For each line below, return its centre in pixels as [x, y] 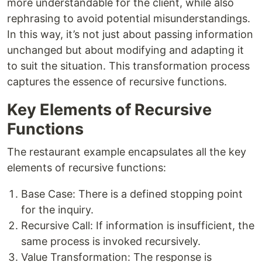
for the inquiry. [57, 210]
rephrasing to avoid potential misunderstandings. [129, 19]
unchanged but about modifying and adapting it [125, 50]
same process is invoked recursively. [111, 242]
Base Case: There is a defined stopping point [132, 194]
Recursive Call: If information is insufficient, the [138, 226]
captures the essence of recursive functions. [117, 82]
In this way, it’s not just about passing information [130, 35]
